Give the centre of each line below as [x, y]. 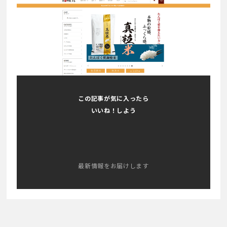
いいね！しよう [113, 110]
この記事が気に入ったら [113, 98]
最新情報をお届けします [113, 166]
